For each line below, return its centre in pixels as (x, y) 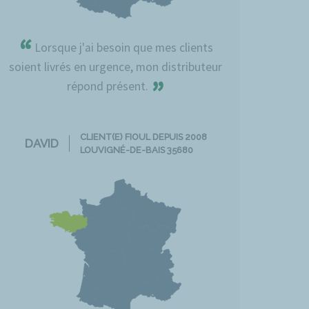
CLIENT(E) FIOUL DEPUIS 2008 (143, 137)
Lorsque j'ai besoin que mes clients (122, 47)
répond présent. (109, 86)
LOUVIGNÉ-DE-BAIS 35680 (136, 150)
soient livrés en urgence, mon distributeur (116, 67)
